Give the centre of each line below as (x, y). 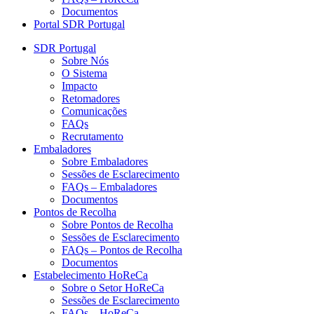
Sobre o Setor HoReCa (113, 288)
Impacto (80, 86)
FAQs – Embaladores (109, 187)
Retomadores (91, 98)
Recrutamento (93, 136)
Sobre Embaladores (105, 162)
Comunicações (94, 111)
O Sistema (84, 73)
